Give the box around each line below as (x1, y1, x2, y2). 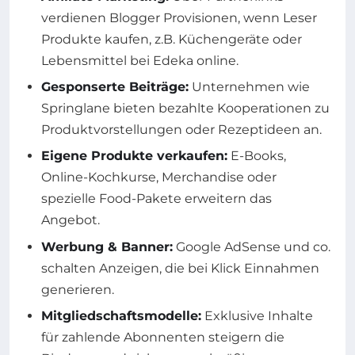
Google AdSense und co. (173, 239, 330, 254)
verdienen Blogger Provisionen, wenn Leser (41, 10, 317, 25)
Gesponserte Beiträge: (41, 79, 189, 95)
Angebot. (41, 212, 100, 228)
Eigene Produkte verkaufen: (41, 148, 227, 164)
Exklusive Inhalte (201, 308, 313, 324)
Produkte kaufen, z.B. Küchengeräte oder (41, 31, 302, 47)
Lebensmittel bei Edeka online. (41, 52, 239, 68)
